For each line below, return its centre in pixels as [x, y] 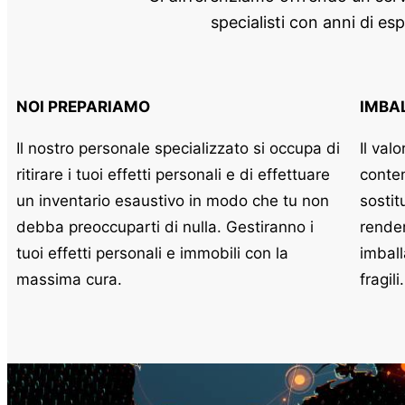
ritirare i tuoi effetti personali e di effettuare [173, 174]
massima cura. [69, 279]
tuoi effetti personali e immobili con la [152, 253]
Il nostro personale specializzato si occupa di [178, 148]
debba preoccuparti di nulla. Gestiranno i [165, 227]
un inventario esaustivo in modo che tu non [173, 201]
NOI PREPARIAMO [83, 107]
